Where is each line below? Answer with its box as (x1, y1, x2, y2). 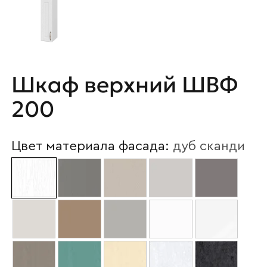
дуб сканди (172, 139, 245, 153)
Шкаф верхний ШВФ (11, 71, 238, 99)
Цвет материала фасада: (11, 139, 173, 153)
